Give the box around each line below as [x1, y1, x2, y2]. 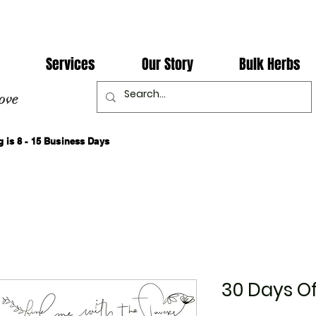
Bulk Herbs [238, 54, 300, 75]
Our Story [141, 54, 193, 75]
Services [46, 54, 95, 75]
